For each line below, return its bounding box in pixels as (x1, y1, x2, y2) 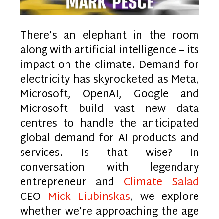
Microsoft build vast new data (20, 100, 199, 119)
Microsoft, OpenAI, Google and (20, 86, 199, 105)
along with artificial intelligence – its (20, 42, 199, 61)
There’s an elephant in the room (20, 27, 199, 46)
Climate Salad (124, 174, 199, 193)
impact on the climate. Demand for (20, 56, 199, 75)
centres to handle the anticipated (20, 115, 199, 134)
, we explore (130, 188, 199, 207)
